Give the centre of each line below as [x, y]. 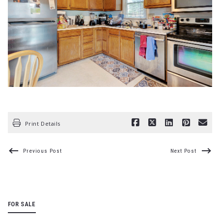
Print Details [42, 123]
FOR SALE [22, 204]
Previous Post [42, 151]
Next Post [183, 151]
